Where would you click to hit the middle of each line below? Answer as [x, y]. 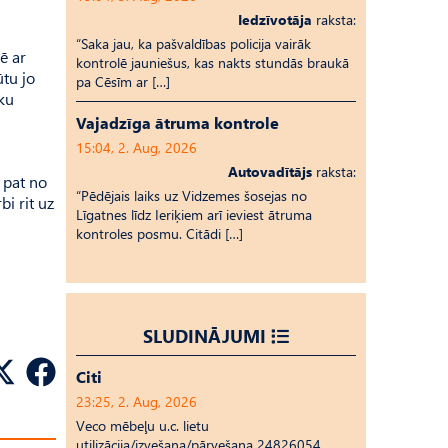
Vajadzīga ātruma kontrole [177, 122]
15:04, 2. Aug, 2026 [136, 147]
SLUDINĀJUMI [204, 335]
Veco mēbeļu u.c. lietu [142, 425]
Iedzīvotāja [275, 19]
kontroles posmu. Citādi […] [159, 233]
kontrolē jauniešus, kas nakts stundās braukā [212, 62]
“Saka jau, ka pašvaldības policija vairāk [193, 43]
